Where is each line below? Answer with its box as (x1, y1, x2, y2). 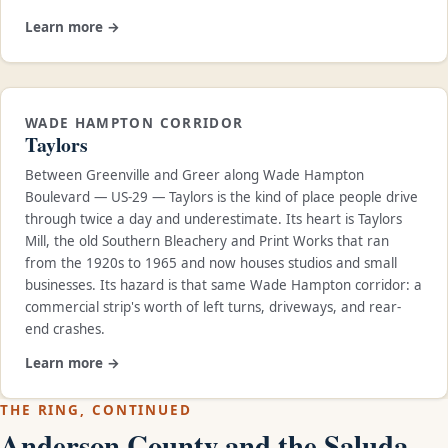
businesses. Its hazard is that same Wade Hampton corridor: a (25, 276, 422, 295)
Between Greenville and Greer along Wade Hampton (25, 166, 364, 185)
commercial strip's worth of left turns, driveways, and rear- (25, 298, 401, 317)
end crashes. (25, 320, 105, 339)
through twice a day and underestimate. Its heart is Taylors (25, 210, 402, 229)
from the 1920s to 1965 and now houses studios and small (25, 254, 397, 273)
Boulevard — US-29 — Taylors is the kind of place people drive (25, 188, 418, 207)
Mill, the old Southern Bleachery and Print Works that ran (25, 232, 389, 251)
